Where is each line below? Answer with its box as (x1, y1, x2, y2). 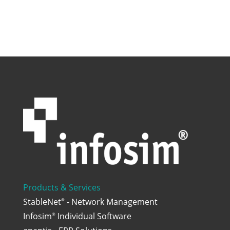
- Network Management (64, 196, 158, 207)
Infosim (23, 210, 52, 222)
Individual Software (55, 210, 131, 222)
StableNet (23, 196, 61, 207)
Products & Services (23, 181, 101, 193)
